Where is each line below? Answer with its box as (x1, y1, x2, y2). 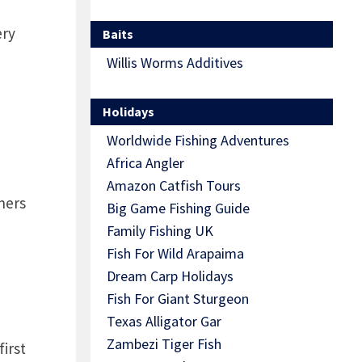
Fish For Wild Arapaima (107, 244, 244, 263)
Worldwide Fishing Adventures (107, 131, 289, 150)
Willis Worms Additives (107, 53, 243, 73)
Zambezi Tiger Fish (107, 335, 221, 354)
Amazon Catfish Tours (107, 176, 241, 196)
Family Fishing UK (107, 221, 213, 241)
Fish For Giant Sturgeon (107, 289, 249, 309)
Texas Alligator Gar (107, 312, 221, 331)
